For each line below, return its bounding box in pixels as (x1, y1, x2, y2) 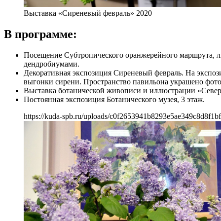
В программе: (4, 27, 77, 40)
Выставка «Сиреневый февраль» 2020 (24, 8, 152, 17)
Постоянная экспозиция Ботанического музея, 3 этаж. (24, 95, 205, 104)
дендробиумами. (24, 59, 79, 68)
